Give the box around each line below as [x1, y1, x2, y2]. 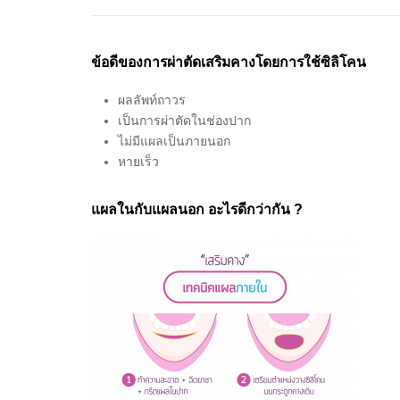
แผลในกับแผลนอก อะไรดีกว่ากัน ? [91, 201, 303, 217]
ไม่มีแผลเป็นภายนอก [118, 133, 230, 148]
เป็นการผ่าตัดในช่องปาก [118, 112, 251, 128]
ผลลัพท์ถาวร [118, 92, 186, 107]
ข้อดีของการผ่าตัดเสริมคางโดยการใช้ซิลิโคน [91, 54, 366, 70]
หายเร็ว [118, 154, 159, 169]
